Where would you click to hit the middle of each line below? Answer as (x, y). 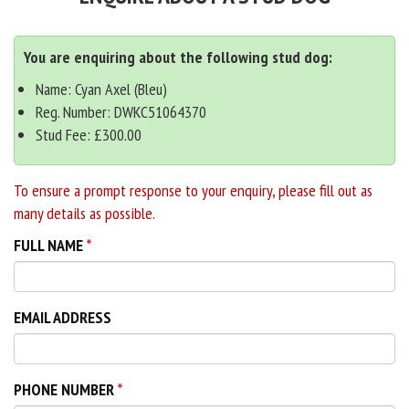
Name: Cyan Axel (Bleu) (101, 89)
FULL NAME (48, 246)
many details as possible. (84, 214)
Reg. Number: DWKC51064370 (121, 112)
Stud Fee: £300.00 (89, 135)
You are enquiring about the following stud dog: (178, 58)
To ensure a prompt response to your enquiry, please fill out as (193, 191)
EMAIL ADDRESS (63, 318)
